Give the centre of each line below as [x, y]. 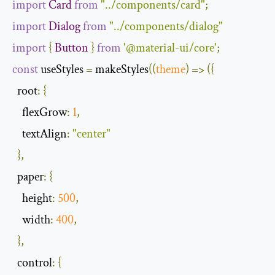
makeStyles [121, 70]
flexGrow [45, 113]
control [35, 263]
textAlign [45, 134]
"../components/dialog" [166, 27]
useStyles [62, 70]
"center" [91, 134]
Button [72, 48]
